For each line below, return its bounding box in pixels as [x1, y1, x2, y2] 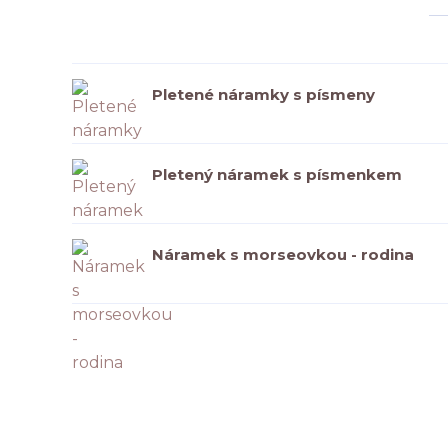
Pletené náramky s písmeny [152, 84, 375, 104]
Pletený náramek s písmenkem [152, 164, 402, 184]
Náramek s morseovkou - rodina [152, 244, 414, 264]
